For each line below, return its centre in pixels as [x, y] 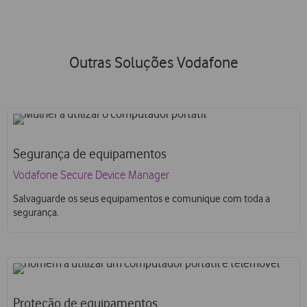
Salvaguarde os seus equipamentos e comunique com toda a [142, 198]
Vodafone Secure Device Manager [91, 175]
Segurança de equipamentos [90, 153]
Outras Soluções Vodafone [153, 63]
